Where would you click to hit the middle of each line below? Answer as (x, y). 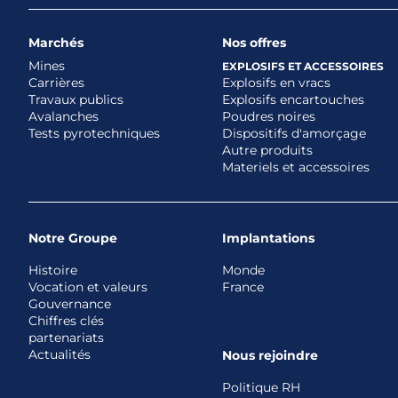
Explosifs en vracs (277, 83)
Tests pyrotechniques (94, 134)
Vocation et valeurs (88, 287)
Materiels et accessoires (296, 167)
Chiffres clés (66, 321)
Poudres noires (269, 117)
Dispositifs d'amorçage (295, 134)
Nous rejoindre (271, 356)
